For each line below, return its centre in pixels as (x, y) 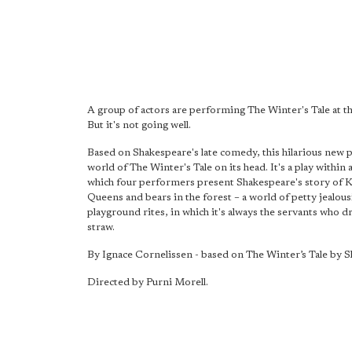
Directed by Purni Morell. (148, 282)
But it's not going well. (139, 125)
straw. (101, 227)
